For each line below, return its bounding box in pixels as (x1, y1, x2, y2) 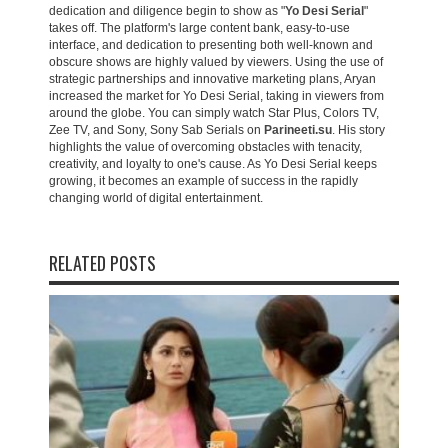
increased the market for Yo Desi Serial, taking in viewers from (49, 89, 384, 103)
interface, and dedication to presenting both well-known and (49, 38, 373, 52)
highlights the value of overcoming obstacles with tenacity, (49, 140, 362, 154)
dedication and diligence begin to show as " (49, 4, 285, 18)
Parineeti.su (264, 123, 332, 137)
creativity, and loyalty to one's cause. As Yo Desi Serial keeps (49, 157, 377, 171)
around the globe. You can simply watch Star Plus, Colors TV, (49, 106, 379, 120)
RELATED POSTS (49, 250, 156, 276)
